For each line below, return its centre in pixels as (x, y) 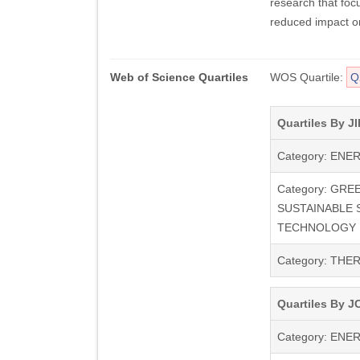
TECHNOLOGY (316, 227)
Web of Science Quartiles (179, 77)
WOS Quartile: (308, 77)
